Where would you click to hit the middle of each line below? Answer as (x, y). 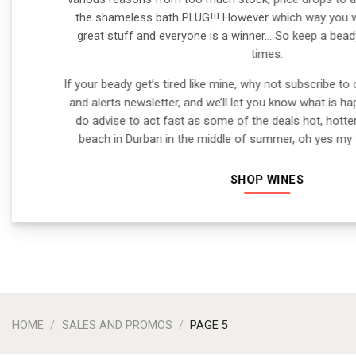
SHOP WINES (267, 180)
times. (267, 54)
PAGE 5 (208, 325)
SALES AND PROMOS (117, 325)
